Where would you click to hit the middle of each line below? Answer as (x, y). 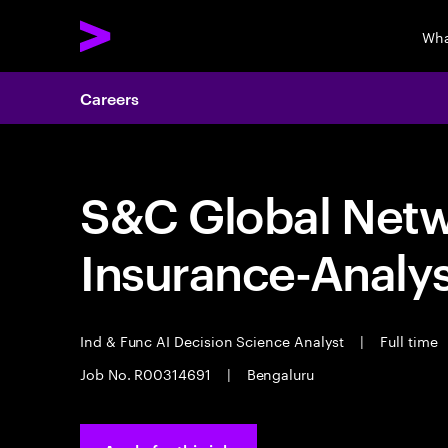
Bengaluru (278, 373)
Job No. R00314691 (147, 373)
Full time (409, 340)
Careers (109, 98)
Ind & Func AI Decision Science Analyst (214, 340)
